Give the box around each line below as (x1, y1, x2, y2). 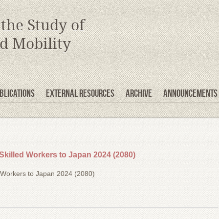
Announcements (163, 88, 218, 98)
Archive (125, 88, 152, 98)
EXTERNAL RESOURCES (45, 88, 114, 98)
